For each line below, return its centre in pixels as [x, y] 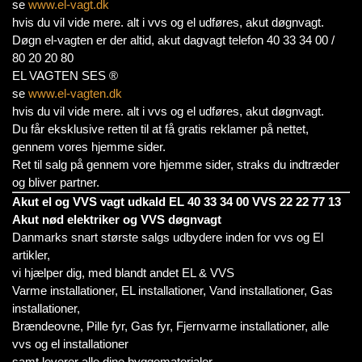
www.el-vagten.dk [75, 93]
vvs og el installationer [70, 344]
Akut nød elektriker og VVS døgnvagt [117, 219]
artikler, [31, 255]
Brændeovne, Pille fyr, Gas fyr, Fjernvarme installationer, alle [170, 326]
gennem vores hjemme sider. [89, 147]
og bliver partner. [56, 182]
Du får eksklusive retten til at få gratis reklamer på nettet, [160, 129]
